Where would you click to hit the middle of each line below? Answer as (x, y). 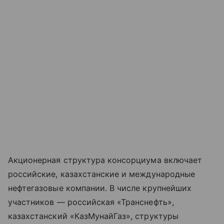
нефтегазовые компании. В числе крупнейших (100, 188)
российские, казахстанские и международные (101, 174)
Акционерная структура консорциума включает (105, 160)
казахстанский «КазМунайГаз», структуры (93, 216)
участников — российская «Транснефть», (91, 202)
